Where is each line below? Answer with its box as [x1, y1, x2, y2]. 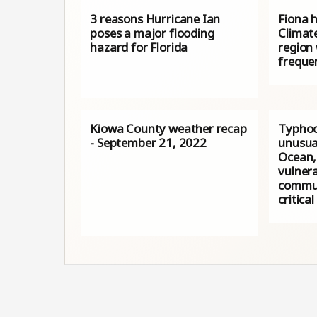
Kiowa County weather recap [90, 120, 247, 137]
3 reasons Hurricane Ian [90, 10, 221, 27]
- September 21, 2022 [90, 134, 207, 151]
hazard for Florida [90, 38, 188, 55]
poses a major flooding [90, 24, 214, 41]
